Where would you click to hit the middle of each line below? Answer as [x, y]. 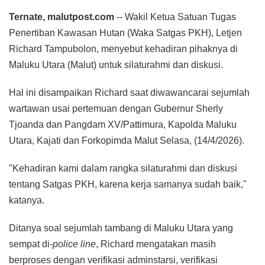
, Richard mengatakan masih [156, 244]
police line [74, 244]
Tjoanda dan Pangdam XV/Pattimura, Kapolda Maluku [123, 124]
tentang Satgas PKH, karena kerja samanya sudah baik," [128, 184]
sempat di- [31, 244]
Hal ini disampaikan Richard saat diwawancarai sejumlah [129, 92]
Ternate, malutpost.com [62, 17]
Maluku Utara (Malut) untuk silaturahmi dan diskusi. [116, 64]
